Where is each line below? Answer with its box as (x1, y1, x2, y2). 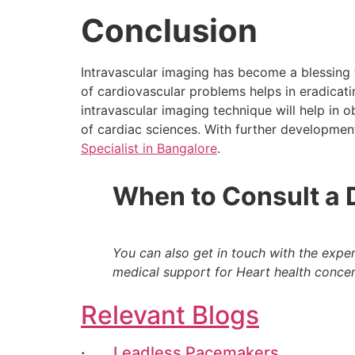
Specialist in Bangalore (81, 139, 217, 156)
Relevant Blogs (81, 300, 259, 331)
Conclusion (81, 10, 258, 50)
